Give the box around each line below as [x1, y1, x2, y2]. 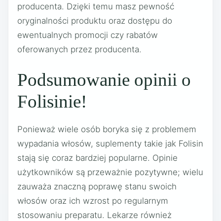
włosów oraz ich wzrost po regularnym [17, 196, 168, 206]
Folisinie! [17, 91, 87, 112]
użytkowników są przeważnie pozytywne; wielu [17, 167, 203, 178]
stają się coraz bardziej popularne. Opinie [17, 153, 178, 163]
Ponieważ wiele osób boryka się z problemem [17, 124, 196, 135]
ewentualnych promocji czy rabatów [17, 30, 158, 40]
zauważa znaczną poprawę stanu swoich [17, 182, 177, 192]
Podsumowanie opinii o [17, 70, 191, 90]
